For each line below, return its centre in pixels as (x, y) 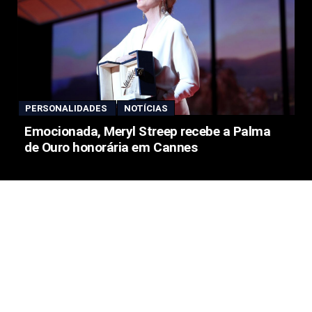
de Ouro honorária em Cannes (111, 148)
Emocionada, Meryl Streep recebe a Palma (148, 132)
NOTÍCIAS (146, 109)
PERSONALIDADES (67, 109)
